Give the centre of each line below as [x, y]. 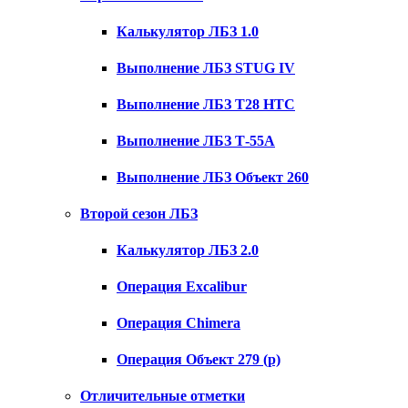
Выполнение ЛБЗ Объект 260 [213, 177]
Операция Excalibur [182, 286]
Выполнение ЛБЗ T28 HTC [206, 104]
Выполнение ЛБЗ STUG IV [206, 68]
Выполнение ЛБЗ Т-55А [196, 141]
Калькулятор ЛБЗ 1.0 [188, 31]
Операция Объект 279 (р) [199, 359]
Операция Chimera [178, 323]
